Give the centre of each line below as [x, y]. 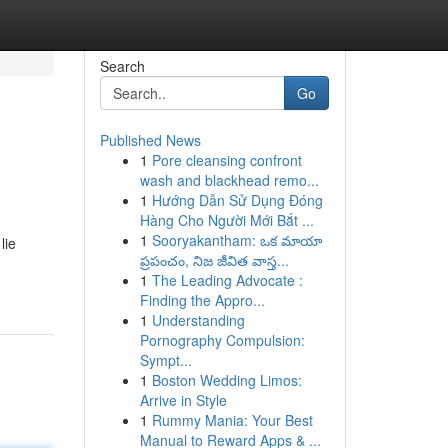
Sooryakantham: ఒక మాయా [237, 240]
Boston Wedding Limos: [226, 380]
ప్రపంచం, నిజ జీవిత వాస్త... [214, 260]
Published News [150, 140]
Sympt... [165, 360]
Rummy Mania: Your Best [232, 420]
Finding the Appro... [202, 300]
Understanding [198, 320]
